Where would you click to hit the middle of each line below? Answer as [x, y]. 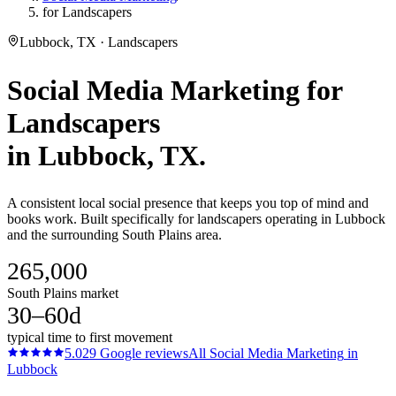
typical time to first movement [90, 338]
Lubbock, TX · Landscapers [99, 42]
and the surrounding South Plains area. [114, 235]
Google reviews [142, 354]
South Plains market [63, 293]
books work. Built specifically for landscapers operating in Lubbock [196, 219]
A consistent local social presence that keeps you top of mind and [188, 203]
